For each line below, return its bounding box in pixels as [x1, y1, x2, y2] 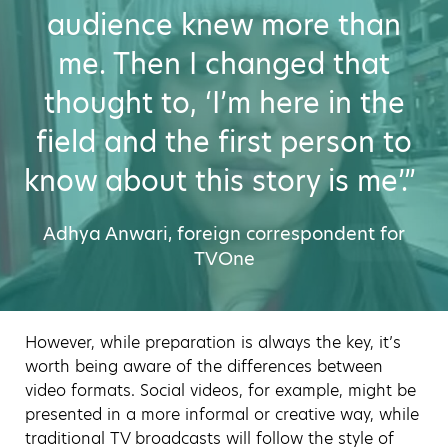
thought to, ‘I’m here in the [43, 83, 405, 123]
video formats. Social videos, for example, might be [25, 378, 416, 402]
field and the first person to [36, 122, 412, 162]
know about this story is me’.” [24, 161, 424, 201]
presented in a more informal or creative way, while [25, 402, 419, 426]
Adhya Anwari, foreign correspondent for [43, 220, 405, 246]
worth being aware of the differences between [25, 354, 383, 378]
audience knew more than [47, 5, 401, 45]
